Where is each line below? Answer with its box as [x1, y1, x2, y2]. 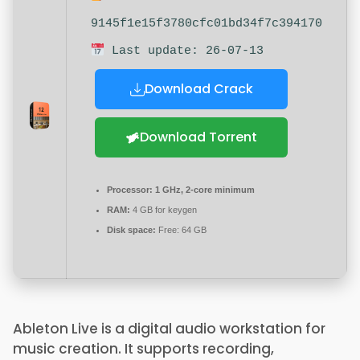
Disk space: [107, 225, 156, 235]
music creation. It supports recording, [13, 339, 274, 358]
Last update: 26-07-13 [104, 44, 264, 58]
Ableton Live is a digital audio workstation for [13, 319, 325, 338]
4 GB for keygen [130, 205, 197, 215]
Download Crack [144, 80, 253, 98]
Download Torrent [140, 128, 257, 146]
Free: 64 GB [156, 225, 207, 235]
